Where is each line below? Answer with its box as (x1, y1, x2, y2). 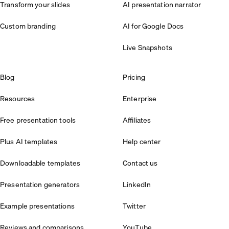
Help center (123, 136, 161, 148)
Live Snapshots (123, 42, 172, 54)
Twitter (123, 200, 146, 212)
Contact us (123, 157, 158, 169)
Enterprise (123, 93, 157, 105)
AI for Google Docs (123, 20, 184, 32)
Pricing (123, 72, 145, 83)
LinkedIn (123, 179, 151, 191)
